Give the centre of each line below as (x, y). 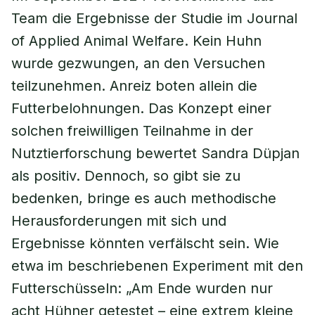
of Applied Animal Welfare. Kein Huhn (136, 41)
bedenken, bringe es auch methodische (144, 198)
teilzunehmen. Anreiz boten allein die (134, 86)
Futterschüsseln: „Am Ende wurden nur (142, 288)
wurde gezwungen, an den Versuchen (138, 63)
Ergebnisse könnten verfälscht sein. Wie (145, 243)
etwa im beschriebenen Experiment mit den (157, 266)
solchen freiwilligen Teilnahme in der (132, 131)
